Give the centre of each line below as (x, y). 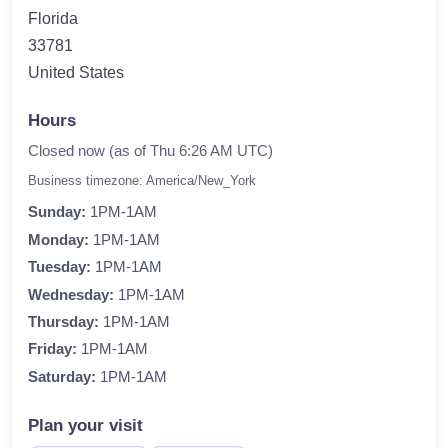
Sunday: (57, 212)
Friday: (52, 349)
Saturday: (62, 376)
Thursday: (63, 321)
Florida (53, 18)
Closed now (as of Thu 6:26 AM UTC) (150, 151)
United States (76, 72)
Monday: (58, 239)
